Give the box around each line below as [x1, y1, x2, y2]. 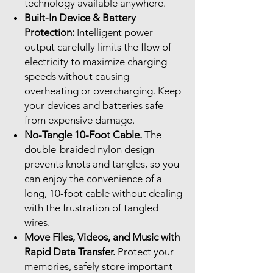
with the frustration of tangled [24, 201, 158, 214]
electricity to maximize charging [24, 55, 167, 68]
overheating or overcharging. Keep [24, 84, 181, 97]
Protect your [115, 245, 174, 258]
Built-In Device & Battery [24, 11, 136, 24]
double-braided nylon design [24, 143, 154, 155]
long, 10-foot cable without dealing [24, 186, 182, 199]
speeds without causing [24, 69, 129, 82]
